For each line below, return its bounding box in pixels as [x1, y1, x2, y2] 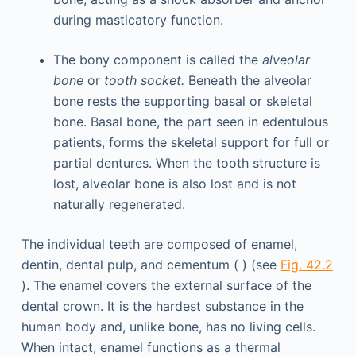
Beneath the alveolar [188, 72, 311, 89]
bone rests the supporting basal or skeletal [52, 93, 312, 110]
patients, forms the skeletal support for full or [52, 134, 329, 151]
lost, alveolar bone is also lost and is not [52, 176, 296, 192]
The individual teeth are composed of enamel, [21, 236, 297, 253]
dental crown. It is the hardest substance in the [21, 298, 304, 315]
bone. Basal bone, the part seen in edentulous [52, 114, 328, 130]
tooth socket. [103, 72, 188, 89]
